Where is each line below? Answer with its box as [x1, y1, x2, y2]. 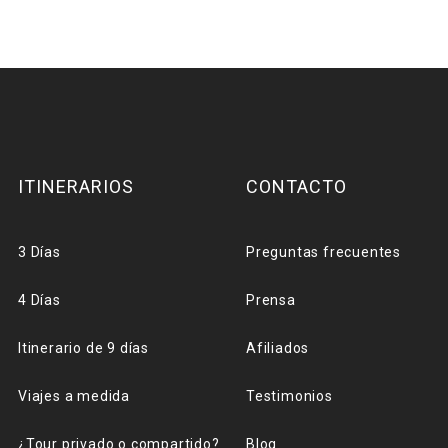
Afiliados [246, 340, 310, 356]
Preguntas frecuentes [246, 244, 401, 260]
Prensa [246, 292, 296, 308]
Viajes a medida [18, 388, 130, 404]
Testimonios [246, 388, 333, 404]
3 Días [18, 244, 61, 260]
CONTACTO [246, 176, 347, 197]
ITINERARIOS [18, 176, 134, 197]
